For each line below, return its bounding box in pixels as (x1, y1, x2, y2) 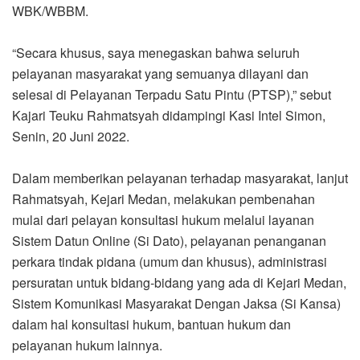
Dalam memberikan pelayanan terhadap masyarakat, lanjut (12, 168, 348, 187)
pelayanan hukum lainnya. (12, 335, 162, 354)
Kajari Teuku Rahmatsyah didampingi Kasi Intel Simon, (12, 105, 325, 125)
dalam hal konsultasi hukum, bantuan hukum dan (12, 314, 291, 333)
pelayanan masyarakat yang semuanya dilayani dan (12, 63, 309, 83)
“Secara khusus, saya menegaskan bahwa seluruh (12, 43, 300, 62)
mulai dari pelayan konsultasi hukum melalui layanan (12, 210, 314, 229)
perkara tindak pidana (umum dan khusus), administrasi (12, 252, 327, 271)
